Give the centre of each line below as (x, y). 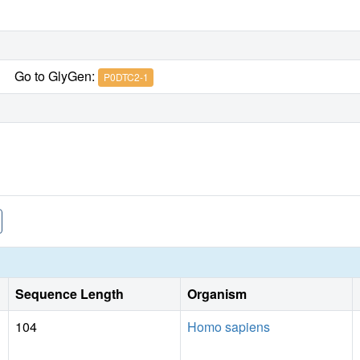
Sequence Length (70, 293)
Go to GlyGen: (56, 76)
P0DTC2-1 (126, 77)
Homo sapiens (229, 326)
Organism (217, 293)
